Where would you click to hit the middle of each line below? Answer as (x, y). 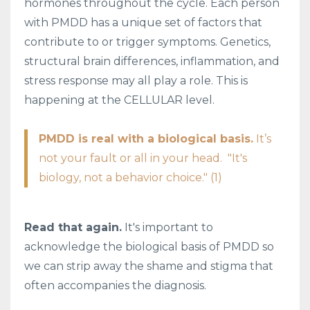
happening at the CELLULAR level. (119, 100)
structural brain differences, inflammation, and (152, 61)
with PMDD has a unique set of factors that (143, 22)
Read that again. (73, 227)
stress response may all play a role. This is (136, 80)
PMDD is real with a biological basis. (146, 138)
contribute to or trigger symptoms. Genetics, (147, 42)
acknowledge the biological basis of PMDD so (149, 246)
